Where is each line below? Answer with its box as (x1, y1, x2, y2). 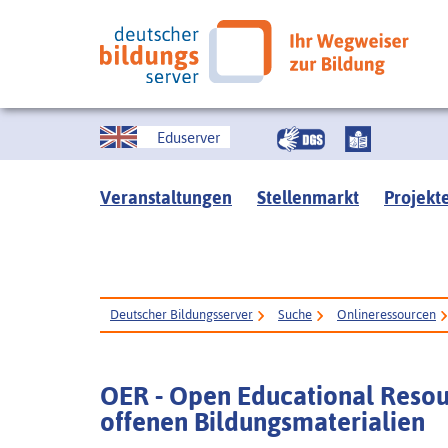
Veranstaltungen (100, 187, 232, 208)
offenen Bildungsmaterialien (100, 407, 425, 437)
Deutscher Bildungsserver (110, 307, 253, 322)
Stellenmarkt (257, 187, 359, 208)
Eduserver (157, 128, 220, 146)
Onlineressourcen (337, 307, 436, 322)
